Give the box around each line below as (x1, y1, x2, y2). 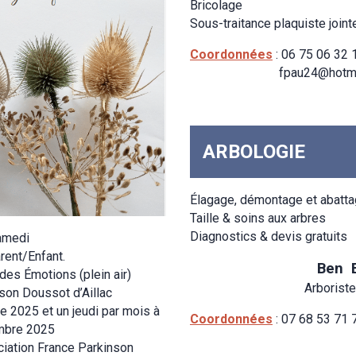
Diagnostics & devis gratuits (190, 228, 347, 244)
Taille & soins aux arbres (190, 210, 326, 226)
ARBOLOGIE (203, 140, 305, 163)
